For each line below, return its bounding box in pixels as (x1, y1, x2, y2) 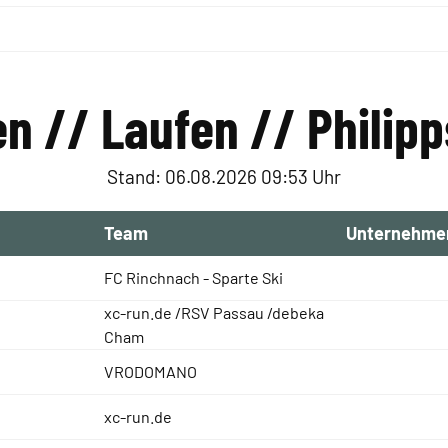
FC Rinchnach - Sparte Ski (103, 268, 283, 287)
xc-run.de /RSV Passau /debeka (103, 303, 324, 322)
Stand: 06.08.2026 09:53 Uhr (107, 165, 341, 188)
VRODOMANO (103, 362, 197, 381)
